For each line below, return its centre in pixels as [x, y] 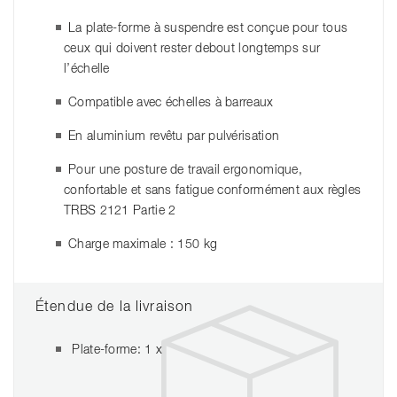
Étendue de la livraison [115, 307]
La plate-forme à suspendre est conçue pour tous [208, 28]
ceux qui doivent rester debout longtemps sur [192, 48]
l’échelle [87, 69]
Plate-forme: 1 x [116, 350]
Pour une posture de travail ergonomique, [186, 170]
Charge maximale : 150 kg [143, 244]
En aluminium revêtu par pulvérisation [174, 136]
